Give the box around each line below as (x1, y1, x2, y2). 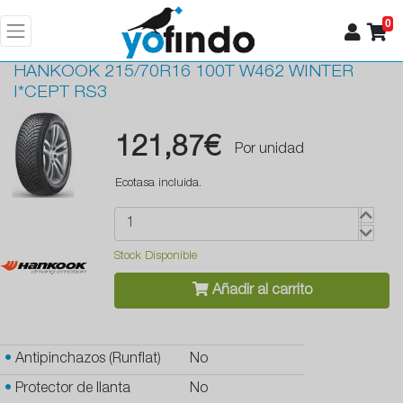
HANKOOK (13, 64, 100, 82)
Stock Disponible (114, 251, 197, 264)
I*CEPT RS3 (13, 85, 107, 103)
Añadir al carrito (208, 284, 312, 300)
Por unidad (235, 143, 304, 158)
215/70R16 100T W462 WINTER (104, 64, 354, 82)
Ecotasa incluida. (115, 178, 201, 191)
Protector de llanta (11, 382, 130, 398)
